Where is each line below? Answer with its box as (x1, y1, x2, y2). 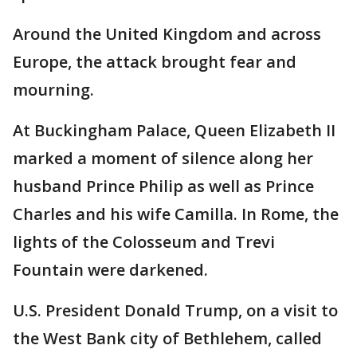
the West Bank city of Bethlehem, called (13, 328, 322, 349)
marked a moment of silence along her (13, 147, 313, 169)
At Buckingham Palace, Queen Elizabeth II (13, 120, 335, 141)
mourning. (13, 79, 94, 100)
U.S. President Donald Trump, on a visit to (13, 300, 338, 321)
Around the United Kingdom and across (13, 23, 321, 45)
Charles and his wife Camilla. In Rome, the (13, 203, 339, 225)
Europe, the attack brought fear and (13, 51, 296, 73)
